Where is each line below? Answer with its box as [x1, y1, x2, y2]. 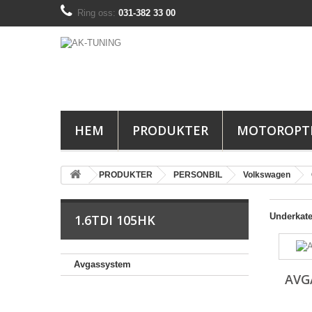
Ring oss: [77, 8, 118, 18]
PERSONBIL [173, 170, 222, 180]
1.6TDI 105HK [75, 212, 155, 228]
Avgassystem [74, 259, 131, 270]
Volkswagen [243, 170, 290, 180]
